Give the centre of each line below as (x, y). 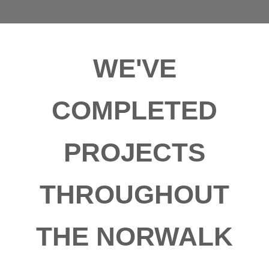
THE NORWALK (134, 237)
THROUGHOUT (134, 195)
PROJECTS (134, 153)
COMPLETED (134, 110)
